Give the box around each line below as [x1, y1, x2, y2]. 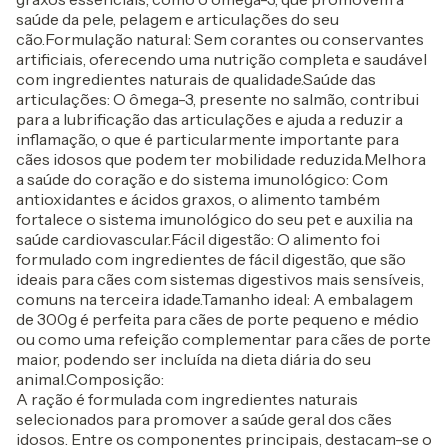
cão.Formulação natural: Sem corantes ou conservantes [16, 29, 424, 49]
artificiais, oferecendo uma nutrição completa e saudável [16, 49, 427, 69]
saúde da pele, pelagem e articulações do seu [16, 9, 339, 29]
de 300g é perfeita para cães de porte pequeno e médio [16, 309, 419, 329]
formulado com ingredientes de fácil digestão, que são [16, 249, 406, 269]
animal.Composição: [16, 369, 164, 389]
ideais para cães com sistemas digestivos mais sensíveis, [16, 269, 424, 289]
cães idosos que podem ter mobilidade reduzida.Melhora [16, 149, 426, 169]
